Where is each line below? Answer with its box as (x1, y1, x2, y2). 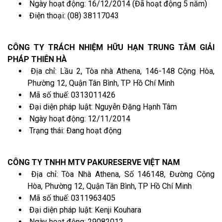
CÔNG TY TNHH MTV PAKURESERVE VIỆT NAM (7, 157, 180, 167)
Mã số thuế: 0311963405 (27, 193, 115, 203)
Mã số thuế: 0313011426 (27, 90, 115, 100)
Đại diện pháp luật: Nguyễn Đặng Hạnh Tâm (27, 102, 177, 111)
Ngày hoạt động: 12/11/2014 (27, 113, 130, 123)
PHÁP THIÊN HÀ (7, 54, 67, 64)
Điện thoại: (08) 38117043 (27, 10, 119, 20)
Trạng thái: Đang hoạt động (27, 125, 121, 135)
